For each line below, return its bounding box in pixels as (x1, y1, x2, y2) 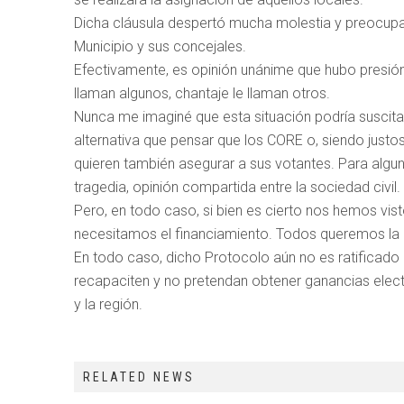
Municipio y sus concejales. (74, 37, 246, 55)
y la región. (74, 295, 142, 313)
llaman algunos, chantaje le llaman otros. (74, 84, 330, 102)
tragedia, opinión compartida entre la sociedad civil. (74, 178, 400, 196)
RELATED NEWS (83, 369, 195, 384)
